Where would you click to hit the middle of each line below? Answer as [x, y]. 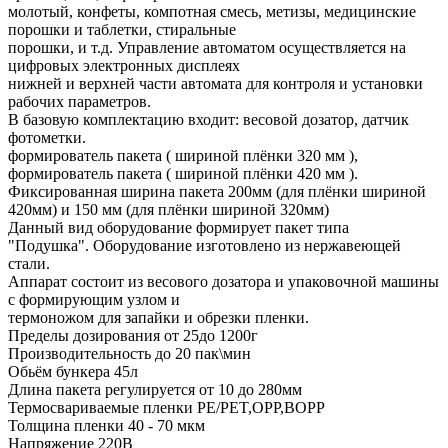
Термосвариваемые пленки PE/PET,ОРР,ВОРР [166, 407]
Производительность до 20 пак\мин [129, 353]
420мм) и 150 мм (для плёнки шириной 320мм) [168, 209]
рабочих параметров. [79, 101]
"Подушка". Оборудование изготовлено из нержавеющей [204, 245]
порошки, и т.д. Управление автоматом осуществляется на [207, 47]
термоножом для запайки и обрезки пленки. [158, 317]
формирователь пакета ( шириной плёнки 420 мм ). [183, 173]
